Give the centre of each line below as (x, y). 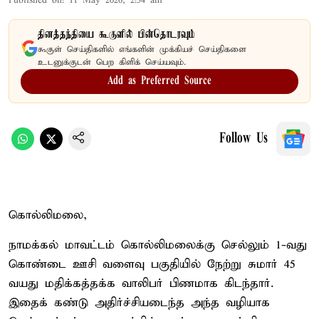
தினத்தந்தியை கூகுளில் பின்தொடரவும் (116, 35)
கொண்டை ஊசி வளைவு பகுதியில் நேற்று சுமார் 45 (152, 264)
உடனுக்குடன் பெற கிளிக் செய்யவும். (112, 62)
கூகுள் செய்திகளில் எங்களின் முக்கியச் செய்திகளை (142, 49)
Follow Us (244, 138)
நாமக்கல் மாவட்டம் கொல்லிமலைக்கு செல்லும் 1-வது (158, 245)
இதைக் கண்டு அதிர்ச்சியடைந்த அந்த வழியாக (139, 303)
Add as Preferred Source (159, 81)
